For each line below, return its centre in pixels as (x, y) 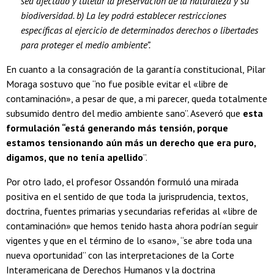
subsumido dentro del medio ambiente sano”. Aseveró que (124, 113)
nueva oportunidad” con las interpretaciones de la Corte (120, 255)
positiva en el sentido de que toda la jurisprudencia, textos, (127, 197)
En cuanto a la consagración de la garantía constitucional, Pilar (136, 69)
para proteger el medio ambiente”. (86, 45)
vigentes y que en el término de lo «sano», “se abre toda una (129, 241)
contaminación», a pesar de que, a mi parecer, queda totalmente (137, 99)
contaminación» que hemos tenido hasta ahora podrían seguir (132, 226)
